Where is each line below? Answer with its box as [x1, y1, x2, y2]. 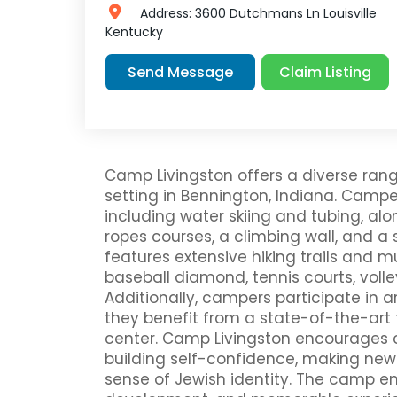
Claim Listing [279, 61, 372, 82]
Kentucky [105, 23, 163, 41]
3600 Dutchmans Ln [194, 4, 320, 22]
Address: [139, 4, 195, 22]
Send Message [128, 62, 233, 83]
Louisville [323, 4, 377, 22]
